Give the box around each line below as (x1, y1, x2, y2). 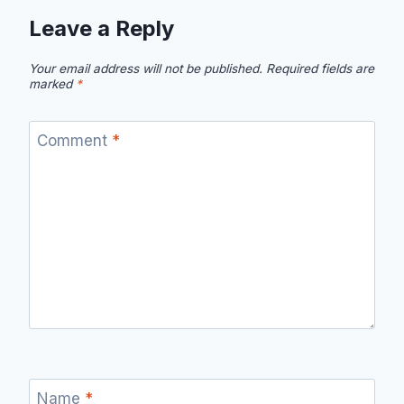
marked (29, 76, 76, 91)
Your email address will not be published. (29, 60, 262, 76)
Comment (36, 131, 112, 150)
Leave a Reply (29, 15, 174, 42)
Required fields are (266, 60, 374, 76)
